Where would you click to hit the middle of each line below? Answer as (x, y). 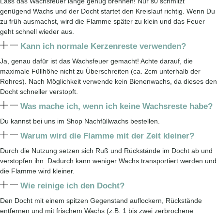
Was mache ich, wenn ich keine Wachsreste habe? (116, 107)
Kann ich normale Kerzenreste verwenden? (103, 46)
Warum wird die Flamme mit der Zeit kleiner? (107, 136)
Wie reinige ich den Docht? (72, 186)
